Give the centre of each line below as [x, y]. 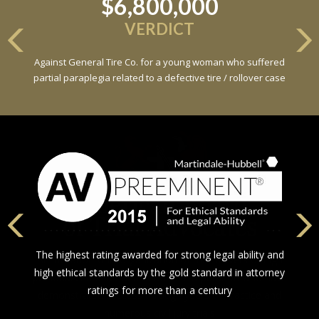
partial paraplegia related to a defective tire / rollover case [159, 77]
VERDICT [159, 28]
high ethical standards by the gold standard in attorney [159, 272]
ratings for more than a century [159, 290]
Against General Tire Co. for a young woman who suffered [159, 62]
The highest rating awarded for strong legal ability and [159, 254]
